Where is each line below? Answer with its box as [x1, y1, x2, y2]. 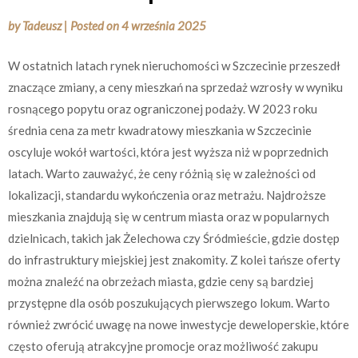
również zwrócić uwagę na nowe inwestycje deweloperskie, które [8, 316, 349, 332]
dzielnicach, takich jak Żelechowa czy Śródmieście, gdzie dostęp [8, 230, 340, 245]
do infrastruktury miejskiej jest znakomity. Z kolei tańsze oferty [8, 252, 340, 267]
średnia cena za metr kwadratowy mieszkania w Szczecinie [8, 122, 312, 137]
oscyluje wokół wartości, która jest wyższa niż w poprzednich [8, 144, 328, 159]
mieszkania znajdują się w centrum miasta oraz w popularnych [8, 209, 329, 224]
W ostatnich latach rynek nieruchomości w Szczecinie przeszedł [8, 58, 340, 73]
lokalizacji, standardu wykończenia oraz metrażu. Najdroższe [8, 187, 326, 202]
